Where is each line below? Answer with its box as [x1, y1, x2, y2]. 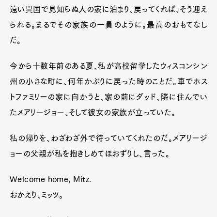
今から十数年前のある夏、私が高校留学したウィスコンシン [10, 62, 207, 70]
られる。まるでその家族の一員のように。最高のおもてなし [10, 20, 207, 29]
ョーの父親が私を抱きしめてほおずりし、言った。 [10, 149, 170, 157]
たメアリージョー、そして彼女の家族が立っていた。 [10, 108, 176, 116]
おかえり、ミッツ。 [10, 190, 63, 199]
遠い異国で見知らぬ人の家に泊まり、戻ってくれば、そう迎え [10, 5, 207, 13]
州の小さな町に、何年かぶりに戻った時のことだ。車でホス [10, 77, 207, 85]
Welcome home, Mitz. [10, 175, 92, 183]
